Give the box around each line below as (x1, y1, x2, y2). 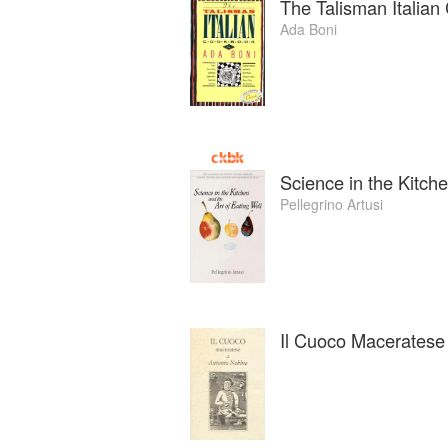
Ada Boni (280, 18, 337, 39)
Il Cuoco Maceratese (280, 326, 445, 353)
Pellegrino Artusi (280, 194, 383, 215)
